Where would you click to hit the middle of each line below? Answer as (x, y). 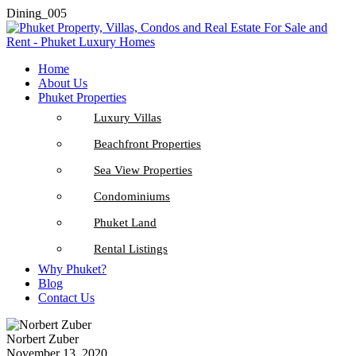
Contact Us (66, 298)
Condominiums (132, 196)
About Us (63, 83)
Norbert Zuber (43, 339)
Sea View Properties (143, 170)
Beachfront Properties (147, 144)
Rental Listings (131, 249)
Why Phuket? (72, 269)
